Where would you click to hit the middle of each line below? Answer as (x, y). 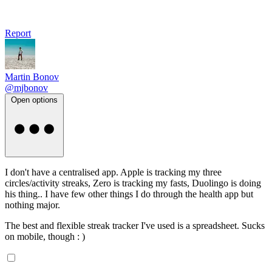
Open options (34, 100)
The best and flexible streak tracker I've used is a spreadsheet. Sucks (135, 225)
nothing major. (32, 205)
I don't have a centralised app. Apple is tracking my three (113, 172)
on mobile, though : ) (45, 236)
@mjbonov (26, 87)
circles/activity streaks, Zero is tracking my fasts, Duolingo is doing (133, 183)
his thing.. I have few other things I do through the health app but (129, 194)
